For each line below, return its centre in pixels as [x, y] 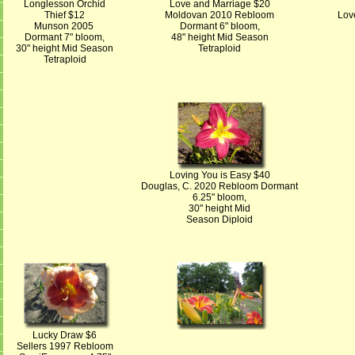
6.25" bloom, [219, 197]
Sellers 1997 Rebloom [65, 346]
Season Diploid [219, 219]
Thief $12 [65, 15]
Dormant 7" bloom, [65, 37]
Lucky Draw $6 [65, 335]
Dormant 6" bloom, [219, 26]
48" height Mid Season [219, 37]
